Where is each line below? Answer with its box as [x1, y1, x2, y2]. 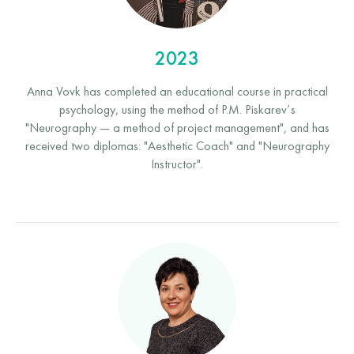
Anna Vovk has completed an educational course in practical [26, 86, 328, 99]
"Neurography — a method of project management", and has [24, 122, 330, 135]
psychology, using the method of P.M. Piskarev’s [58, 104, 296, 117]
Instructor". [151, 159, 203, 171]
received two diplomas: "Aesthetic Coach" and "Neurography [24, 141, 330, 153]
